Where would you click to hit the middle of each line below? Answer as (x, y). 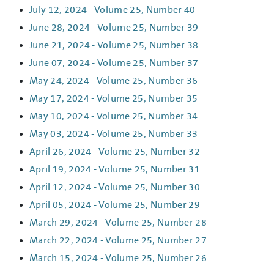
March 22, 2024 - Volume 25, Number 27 (118, 241)
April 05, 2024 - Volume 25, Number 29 (115, 205)
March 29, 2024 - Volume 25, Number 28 (118, 223)
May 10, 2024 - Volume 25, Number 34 (114, 117)
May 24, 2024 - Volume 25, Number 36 (114, 81)
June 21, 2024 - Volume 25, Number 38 (114, 46)
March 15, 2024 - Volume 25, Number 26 (118, 258)
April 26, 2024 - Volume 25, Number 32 (115, 152)
